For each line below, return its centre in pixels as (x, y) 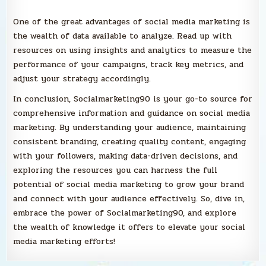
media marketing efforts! (64, 242)
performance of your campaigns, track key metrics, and (129, 65)
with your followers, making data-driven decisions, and (126, 156)
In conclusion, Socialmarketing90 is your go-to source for (133, 99)
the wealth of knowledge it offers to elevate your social (129, 227)
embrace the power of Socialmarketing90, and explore (125, 213)
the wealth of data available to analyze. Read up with (123, 36)
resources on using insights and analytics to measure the (133, 50)
